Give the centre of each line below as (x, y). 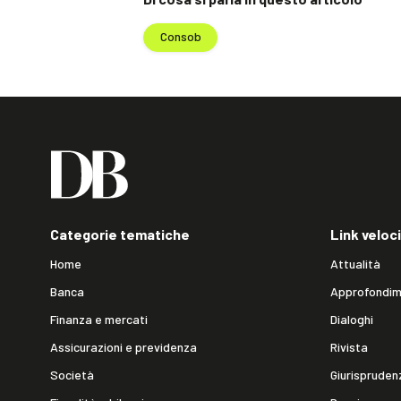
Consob (180, 37)
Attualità (355, 263)
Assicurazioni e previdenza (124, 346)
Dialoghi (352, 319)
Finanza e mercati (99, 319)
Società (72, 374)
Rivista (349, 346)
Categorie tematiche (120, 234)
